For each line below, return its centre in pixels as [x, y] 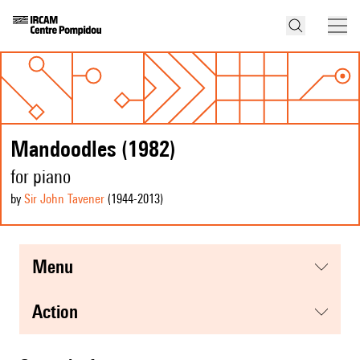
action [60, 312]
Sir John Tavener [64, 199]
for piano [41, 177]
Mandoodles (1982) [93, 149]
